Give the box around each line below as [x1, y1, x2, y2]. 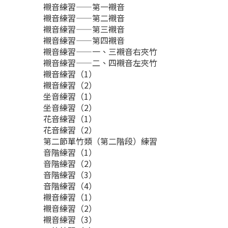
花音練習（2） [43, 124, 99, 136]
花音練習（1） [43, 112, 99, 125]
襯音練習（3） [43, 213, 99, 225]
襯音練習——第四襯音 [43, 34, 127, 46]
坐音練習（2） [43, 101, 99, 113]
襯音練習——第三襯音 [43, 23, 127, 35]
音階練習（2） [43, 157, 99, 169]
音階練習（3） [43, 168, 99, 181]
